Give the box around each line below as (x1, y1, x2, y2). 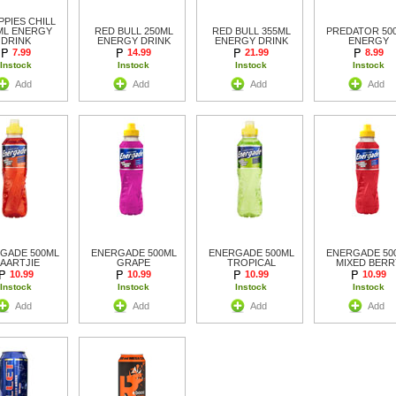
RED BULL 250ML (94, 25, 173, 36)
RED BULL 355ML (211, 25, 291, 36)
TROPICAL (226, 256, 276, 268)
